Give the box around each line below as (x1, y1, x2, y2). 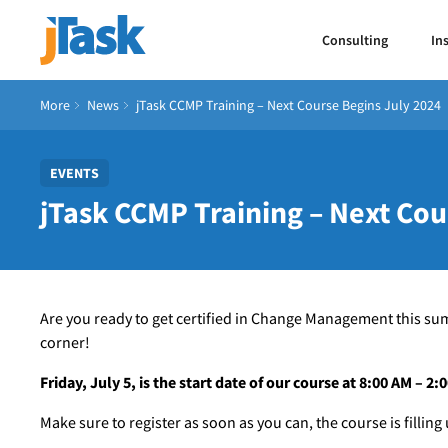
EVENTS (50, 164, 99, 182)
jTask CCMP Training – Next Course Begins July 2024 (136, 96, 442, 114)
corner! (40, 332, 90, 352)
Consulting (322, 30, 389, 49)
